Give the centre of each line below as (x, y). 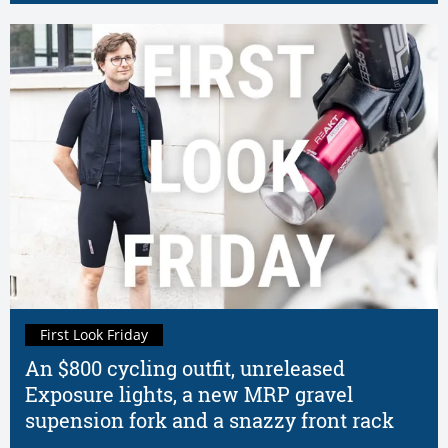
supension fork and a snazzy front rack (209, 420)
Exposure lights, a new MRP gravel (189, 394)
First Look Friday (94, 334)
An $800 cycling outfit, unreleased (185, 368)
